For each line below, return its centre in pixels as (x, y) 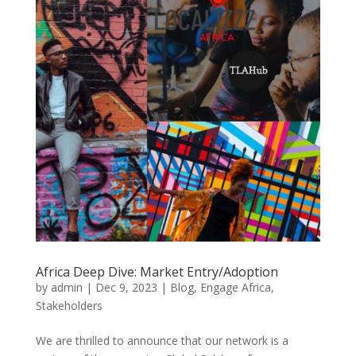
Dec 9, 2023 (126, 287)
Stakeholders (69, 305)
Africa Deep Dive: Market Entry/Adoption (157, 271)
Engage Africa (235, 287)
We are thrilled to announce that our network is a (162, 340)
